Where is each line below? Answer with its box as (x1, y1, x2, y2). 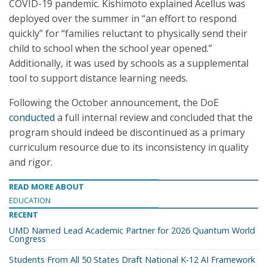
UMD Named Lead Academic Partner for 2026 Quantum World (9, 225, 255, 236)
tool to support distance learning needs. (9, 72, 188, 85)
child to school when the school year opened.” (9, 42, 212, 55)
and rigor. (9, 156, 52, 169)
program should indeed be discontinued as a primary (9, 126, 245, 139)
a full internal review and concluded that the (55, 111, 253, 124)
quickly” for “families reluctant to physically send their (9, 27, 247, 40)
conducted (9, 111, 55, 124)
